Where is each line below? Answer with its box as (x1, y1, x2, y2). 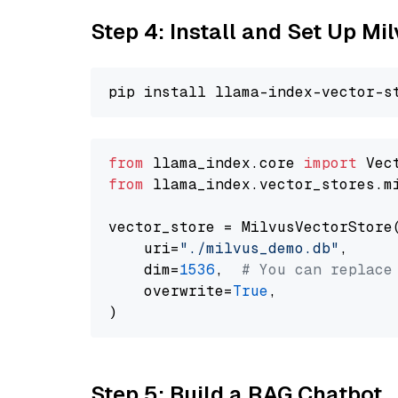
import (304, 154, 357, 172)
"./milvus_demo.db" (179, 239, 339, 258)
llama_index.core (144, 154, 304, 172)
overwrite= (108, 282, 233, 300)
